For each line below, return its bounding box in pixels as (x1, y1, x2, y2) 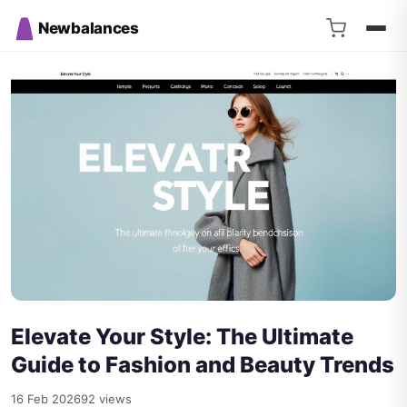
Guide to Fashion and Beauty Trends (11, 352, 394, 379)
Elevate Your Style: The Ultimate (11, 323, 353, 351)
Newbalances (38, 18, 139, 37)
